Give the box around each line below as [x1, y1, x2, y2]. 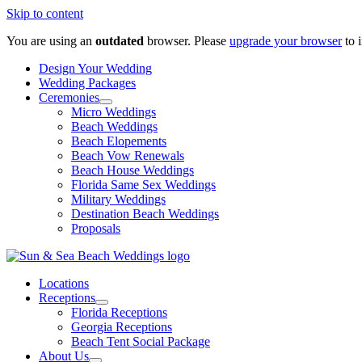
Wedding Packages [39, 76, 136, 90]
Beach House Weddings [71, 163, 194, 177]
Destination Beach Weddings [71, 207, 219, 221]
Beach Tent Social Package [71, 335, 210, 348]
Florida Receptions [71, 305, 167, 319]
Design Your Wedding [39, 61, 152, 75]
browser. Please [144, 34, 229, 48]
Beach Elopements [71, 134, 166, 148]
